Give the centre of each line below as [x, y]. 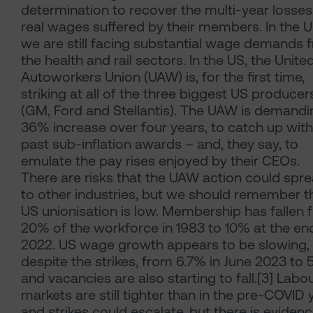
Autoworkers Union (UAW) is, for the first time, [163, 77]
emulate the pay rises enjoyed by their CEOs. [160, 161]
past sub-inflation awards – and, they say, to [160, 144]
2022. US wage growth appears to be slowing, [165, 245]
